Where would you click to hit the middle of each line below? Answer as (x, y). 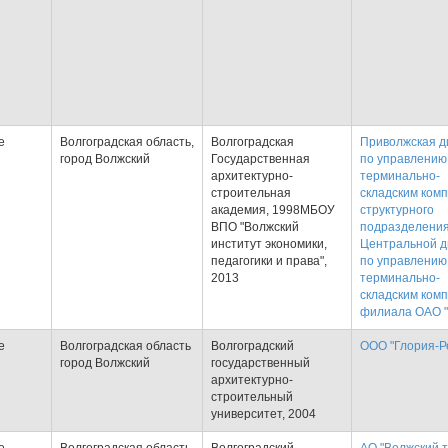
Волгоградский (252, 346)
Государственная (260, 159)
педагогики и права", (269, 261)
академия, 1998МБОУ (273, 210)
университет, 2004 (263, 414)
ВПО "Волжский (255, 227)
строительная (251, 193)
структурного (397, 210)
